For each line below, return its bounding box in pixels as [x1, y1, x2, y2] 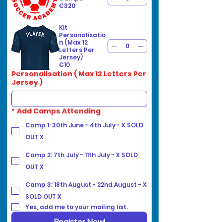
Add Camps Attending [17, 106, 101, 116]
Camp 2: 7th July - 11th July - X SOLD [25, 150, 138, 159]
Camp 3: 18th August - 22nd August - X [25, 180, 147, 189]
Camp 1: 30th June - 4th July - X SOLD [25, 120, 143, 129]
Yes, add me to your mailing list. [25, 202, 128, 211]
